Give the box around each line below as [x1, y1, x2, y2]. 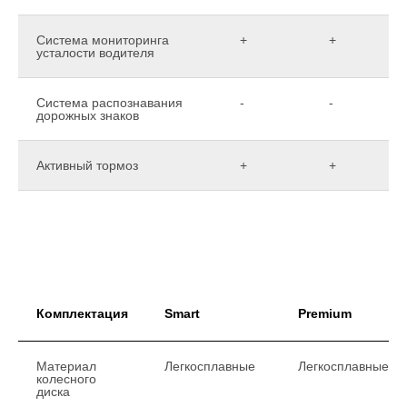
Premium [298, 305, 352, 321]
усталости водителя [36, 45, 154, 60]
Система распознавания [36, 94, 183, 110]
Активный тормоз [36, 157, 138, 173]
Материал [36, 358, 96, 373]
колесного [36, 371, 96, 386]
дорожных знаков [36, 107, 139, 123]
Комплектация [36, 305, 128, 321]
